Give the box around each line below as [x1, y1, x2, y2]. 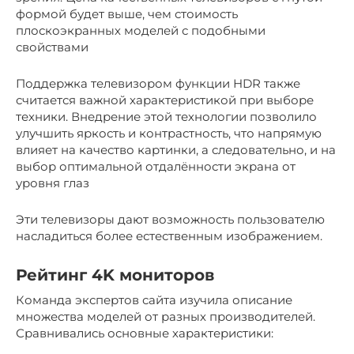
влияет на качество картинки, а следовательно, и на [16, 141, 336, 157]
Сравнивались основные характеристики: [16, 325, 273, 341]
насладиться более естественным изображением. [16, 228, 322, 243]
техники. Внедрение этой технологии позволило [16, 108, 317, 124]
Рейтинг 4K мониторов [16, 265, 214, 284]
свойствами [16, 39, 88, 55]
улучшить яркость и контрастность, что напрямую [16, 125, 322, 141]
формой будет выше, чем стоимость [16, 6, 238, 21]
